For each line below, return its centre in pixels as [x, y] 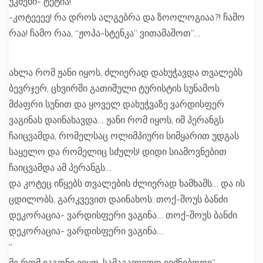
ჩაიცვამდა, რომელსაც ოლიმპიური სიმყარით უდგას [124, 136]
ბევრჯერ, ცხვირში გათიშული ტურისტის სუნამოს [114, 88]
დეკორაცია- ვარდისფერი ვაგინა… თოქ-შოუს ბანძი [123, 215]
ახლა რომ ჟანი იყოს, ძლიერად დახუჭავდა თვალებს [126, 73]
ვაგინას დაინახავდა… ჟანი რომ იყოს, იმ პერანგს [116, 120]
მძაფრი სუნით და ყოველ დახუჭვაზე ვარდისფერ [117, 104]
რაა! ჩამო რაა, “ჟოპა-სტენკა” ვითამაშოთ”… [104, 33]
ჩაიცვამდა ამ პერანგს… [60, 168]
